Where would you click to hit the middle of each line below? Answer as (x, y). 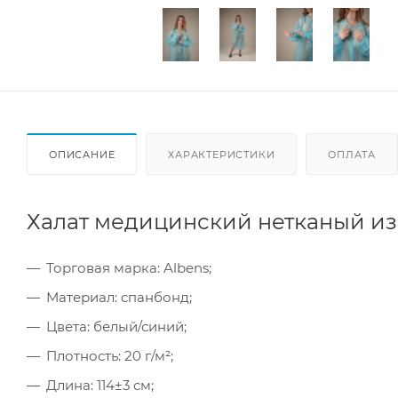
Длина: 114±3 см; (100, 385)
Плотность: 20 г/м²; (110, 355)
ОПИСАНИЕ (82, 154)
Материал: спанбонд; (119, 297)
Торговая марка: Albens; (129, 267)
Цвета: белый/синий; (116, 326)
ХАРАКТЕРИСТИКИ (222, 154)
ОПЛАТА (352, 154)
